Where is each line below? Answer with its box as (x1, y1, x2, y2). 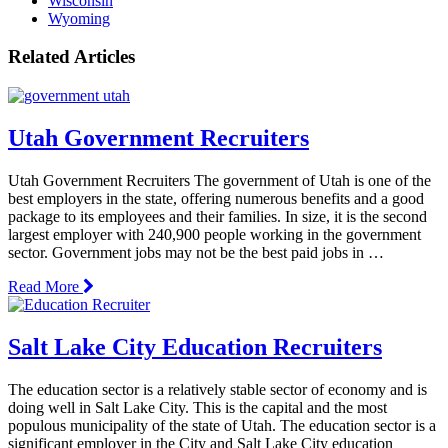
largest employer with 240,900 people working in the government (8, 225, 421, 243)
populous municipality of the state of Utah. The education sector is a (8, 416, 436, 434)
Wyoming (48, 9, 110, 27)
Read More (8, 277, 83, 295)
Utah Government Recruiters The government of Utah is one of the (8, 171, 431, 189)
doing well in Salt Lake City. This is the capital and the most (8, 398, 387, 416)
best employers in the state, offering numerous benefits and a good (8, 189, 424, 207)
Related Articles (8, 46, 135, 68)
